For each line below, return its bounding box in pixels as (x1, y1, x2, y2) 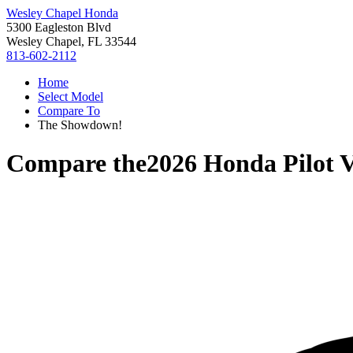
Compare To (38, 104, 100, 117)
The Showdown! (38, 118, 122, 132)
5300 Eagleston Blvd (6, 20, 111, 34)
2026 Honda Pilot (147, 149, 334, 178)
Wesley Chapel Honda (6, 6, 118, 20)
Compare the (6, 149, 147, 178)
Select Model (38, 90, 103, 103)
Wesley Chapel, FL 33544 (6, 35, 136, 48)
